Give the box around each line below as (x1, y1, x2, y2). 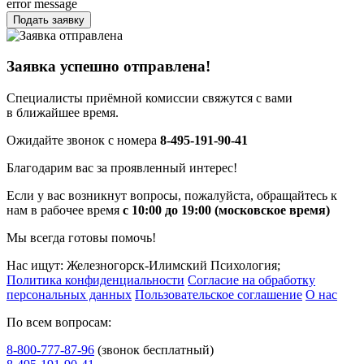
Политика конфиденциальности (6, 273, 184, 288)
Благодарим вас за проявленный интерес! (6, 161, 237, 175)
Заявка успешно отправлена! (6, 58, 210, 76)
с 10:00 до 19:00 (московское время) (123, 203, 330, 218)
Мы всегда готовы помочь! (6, 231, 156, 245)
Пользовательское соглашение (135, 288, 302, 302)
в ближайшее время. (6, 106, 119, 120)
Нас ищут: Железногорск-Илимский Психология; (6, 258, 280, 273)
